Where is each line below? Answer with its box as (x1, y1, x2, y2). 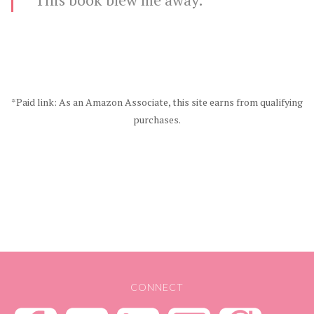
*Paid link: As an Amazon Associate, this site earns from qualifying (11, 95, 303, 109)
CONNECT (130, 280, 184, 293)
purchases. (133, 112, 181, 126)
